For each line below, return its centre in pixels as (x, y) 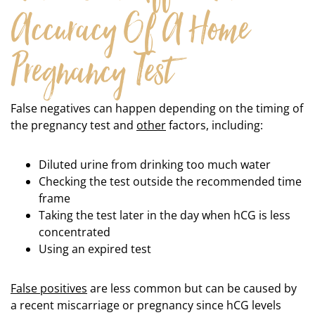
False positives (49, 288)
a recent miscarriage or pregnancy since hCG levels (146, 305)
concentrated (76, 232)
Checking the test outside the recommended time (170, 181)
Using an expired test (95, 249)
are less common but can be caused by (192, 288)
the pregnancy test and (73, 125)
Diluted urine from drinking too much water (156, 165)
